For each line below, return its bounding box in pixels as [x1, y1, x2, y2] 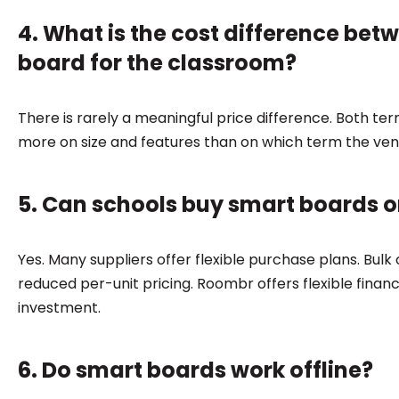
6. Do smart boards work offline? [17, 354, 373, 385]
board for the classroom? [17, 47, 297, 77]
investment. [17, 297, 108, 318]
